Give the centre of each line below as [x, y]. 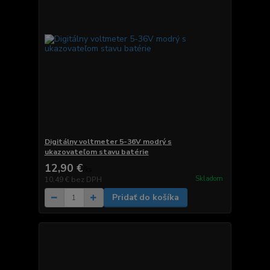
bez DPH [86, 180]
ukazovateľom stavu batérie [96, 152]
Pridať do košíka [145, 198]
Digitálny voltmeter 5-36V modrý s [108, 142]
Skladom [209, 178]
